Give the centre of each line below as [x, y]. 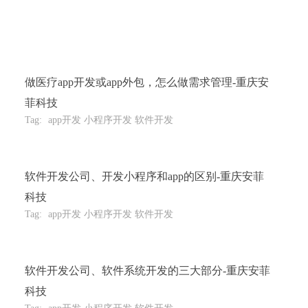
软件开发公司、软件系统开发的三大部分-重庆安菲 [147, 271]
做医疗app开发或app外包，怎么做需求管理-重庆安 [147, 82]
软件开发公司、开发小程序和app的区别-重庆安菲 [144, 176]
